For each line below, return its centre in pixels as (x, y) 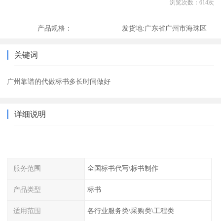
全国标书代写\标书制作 (123, 168)
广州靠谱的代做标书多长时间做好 (59, 82)
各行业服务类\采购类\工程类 (130, 210)
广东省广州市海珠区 (175, 28)
